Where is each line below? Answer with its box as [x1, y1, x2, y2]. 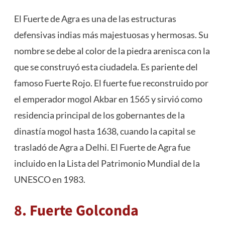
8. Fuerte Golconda [14, 200, 139, 222]
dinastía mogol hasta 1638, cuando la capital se [14, 126, 195, 137]
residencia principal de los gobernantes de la [14, 109, 185, 121]
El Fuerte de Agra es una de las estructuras [14, 13, 176, 25]
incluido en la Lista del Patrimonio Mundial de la [14, 158, 200, 169]
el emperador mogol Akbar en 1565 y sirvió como [14, 93, 202, 105]
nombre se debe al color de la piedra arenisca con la [14, 45, 210, 57]
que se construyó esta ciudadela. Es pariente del [14, 61, 198, 73]
